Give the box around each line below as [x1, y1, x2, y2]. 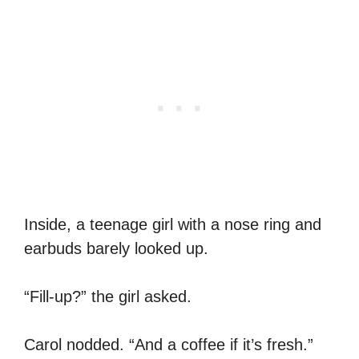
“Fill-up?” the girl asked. [24, 287, 192, 305]
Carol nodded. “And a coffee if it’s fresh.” [24, 335, 313, 353]
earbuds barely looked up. [24, 239, 208, 257]
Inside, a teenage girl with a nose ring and [24, 215, 321, 233]
